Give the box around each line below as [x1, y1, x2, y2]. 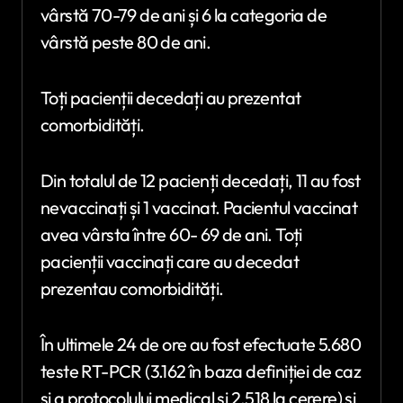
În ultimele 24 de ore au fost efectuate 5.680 [40, 332, 361, 355]
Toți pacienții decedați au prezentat [40, 85, 301, 109]
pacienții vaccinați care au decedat [40, 249, 299, 273]
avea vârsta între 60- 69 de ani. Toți [40, 222, 302, 246]
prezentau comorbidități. [40, 276, 224, 300]
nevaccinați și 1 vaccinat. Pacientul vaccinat [40, 195, 357, 219]
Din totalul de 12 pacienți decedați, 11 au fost [40, 168, 361, 192]
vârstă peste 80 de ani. [40, 30, 211, 53]
